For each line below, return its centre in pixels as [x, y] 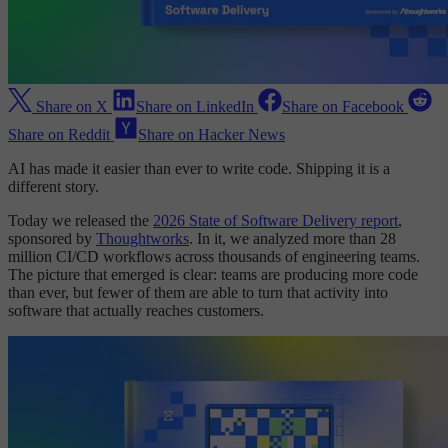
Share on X [72, 107]
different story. [53, 187]
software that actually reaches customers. [136, 311]
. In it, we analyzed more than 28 [292, 239]
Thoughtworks [142, 239]
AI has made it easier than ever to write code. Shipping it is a [199, 169]
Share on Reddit [59, 135]
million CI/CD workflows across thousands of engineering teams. [214, 257]
